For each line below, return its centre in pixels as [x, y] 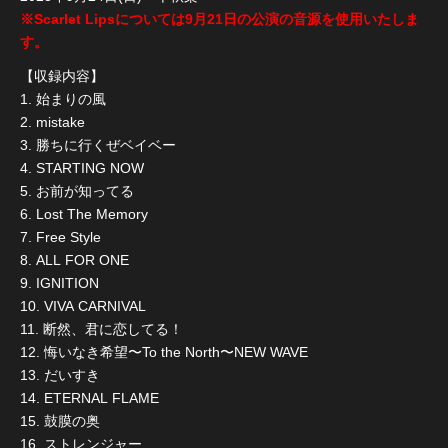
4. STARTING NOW [82, 167]
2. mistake [52, 121]
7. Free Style [60, 236]
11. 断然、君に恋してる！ [101, 328]
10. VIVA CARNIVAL [83, 305]
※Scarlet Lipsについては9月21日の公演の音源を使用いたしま [219, 19]
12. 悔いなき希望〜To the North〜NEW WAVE [164, 351]
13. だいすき [60, 374]
